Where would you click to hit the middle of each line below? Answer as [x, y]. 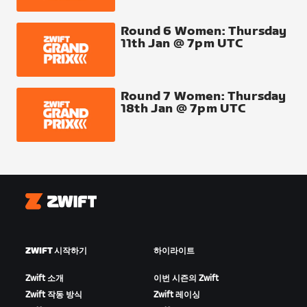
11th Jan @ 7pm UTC [182, 43]
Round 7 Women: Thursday [204, 97]
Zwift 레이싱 [176, 295]
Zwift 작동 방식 [54, 295]
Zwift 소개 [45, 279]
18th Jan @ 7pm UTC [183, 109]
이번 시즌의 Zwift [186, 279]
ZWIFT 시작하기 [57, 251]
